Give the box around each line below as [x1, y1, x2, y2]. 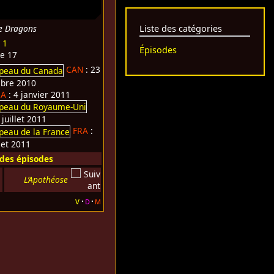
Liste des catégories [139, 23, 223, 35]
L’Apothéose [24, 173, 68, 185]
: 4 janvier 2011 [6, 88, 71, 100]
